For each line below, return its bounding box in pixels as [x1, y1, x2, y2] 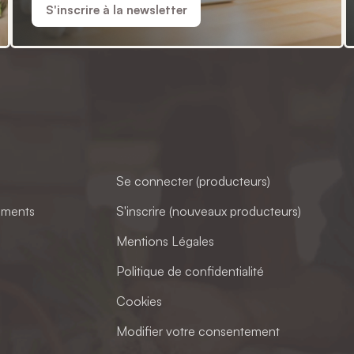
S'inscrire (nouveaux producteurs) [116, 202, 302, 219]
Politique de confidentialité [116, 262, 265, 279]
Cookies [116, 292, 163, 309]
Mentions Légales [116, 232, 215, 249]
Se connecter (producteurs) [116, 172, 271, 189]
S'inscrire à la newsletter [45, 2, 187, 17]
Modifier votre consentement [116, 322, 281, 339]
